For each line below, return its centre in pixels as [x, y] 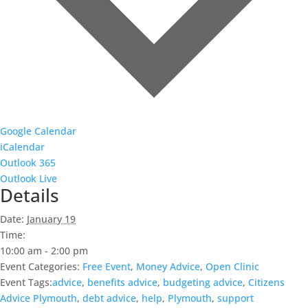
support [235, 298]
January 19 [51, 219]
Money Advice [168, 267]
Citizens [266, 283]
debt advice [109, 298]
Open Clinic [232, 267]
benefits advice [122, 283]
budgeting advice [203, 283]
